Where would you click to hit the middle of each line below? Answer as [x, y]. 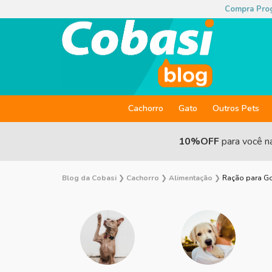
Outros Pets [236, 108]
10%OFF [200, 141]
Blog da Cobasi [89, 178]
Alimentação [191, 178]
